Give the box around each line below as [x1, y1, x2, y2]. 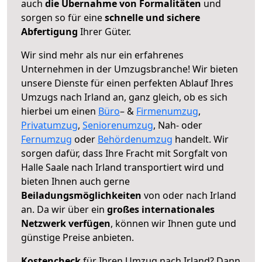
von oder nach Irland [142, 188, 236, 202]
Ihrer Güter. [78, 25, 131, 38]
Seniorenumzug [82, 118, 153, 132]
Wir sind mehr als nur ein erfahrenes [21, 48, 184, 61]
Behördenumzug [98, 132, 173, 146]
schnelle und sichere [105, 11, 200, 24]
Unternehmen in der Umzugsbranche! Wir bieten [21, 62, 238, 75]
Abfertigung [21, 25, 78, 38]
